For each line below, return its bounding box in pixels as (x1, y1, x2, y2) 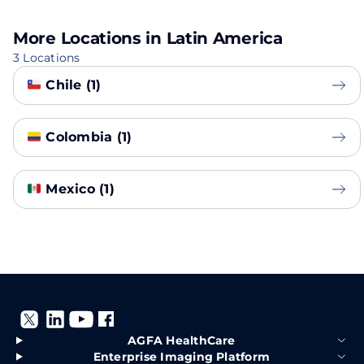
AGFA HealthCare (128, 333, 236, 348)
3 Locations (13, 50, 80, 65)
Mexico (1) (41, 181, 115, 197)
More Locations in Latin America (13, 28, 283, 48)
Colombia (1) (41, 129, 132, 145)
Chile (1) (41, 77, 102, 93)
